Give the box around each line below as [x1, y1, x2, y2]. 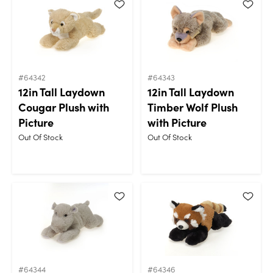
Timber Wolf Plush [147, 99, 238, 115]
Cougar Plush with [18, 99, 109, 115]
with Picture [147, 114, 207, 130]
